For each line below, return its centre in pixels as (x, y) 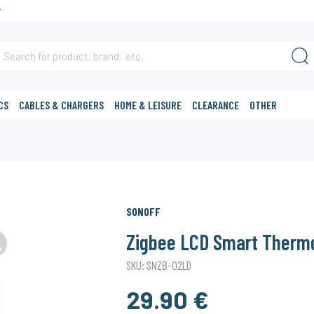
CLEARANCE (216, 105)
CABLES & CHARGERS (62, 105)
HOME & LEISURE (148, 105)
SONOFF (143, 211)
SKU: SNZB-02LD (158, 265)
